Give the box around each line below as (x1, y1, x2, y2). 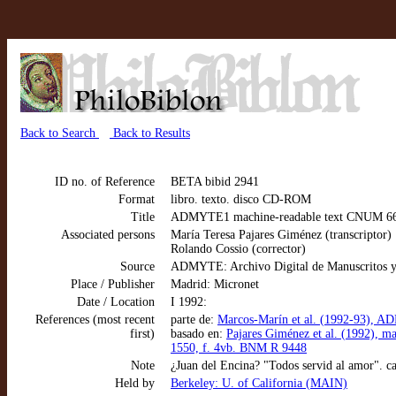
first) (130, 327, 155, 340)
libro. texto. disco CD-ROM (171, 193, 311, 206)
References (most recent (35, 313, 155, 326)
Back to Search (20, 126, 99, 140)
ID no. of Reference (55, 175, 155, 188)
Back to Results (110, 126, 190, 140)
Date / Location (77, 295, 155, 308)
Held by (115, 377, 155, 390)
